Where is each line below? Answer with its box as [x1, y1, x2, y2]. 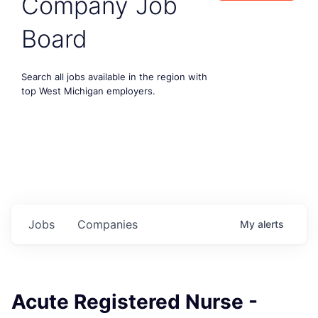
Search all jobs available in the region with [21, 70, 207, 82]
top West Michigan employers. [21, 84, 155, 97]
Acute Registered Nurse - [11, 289, 258, 314]
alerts [258, 217, 284, 230]
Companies [77, 216, 138, 231]
